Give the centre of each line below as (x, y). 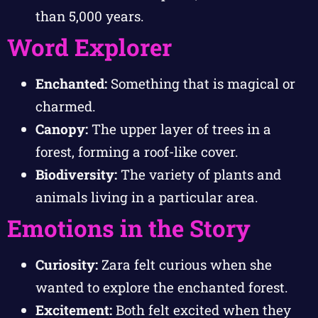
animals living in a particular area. (147, 197)
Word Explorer (89, 46)
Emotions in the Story (129, 227)
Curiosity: (67, 264)
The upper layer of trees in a (180, 128)
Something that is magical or (201, 83)
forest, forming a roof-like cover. (137, 151)
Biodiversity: (76, 174)
